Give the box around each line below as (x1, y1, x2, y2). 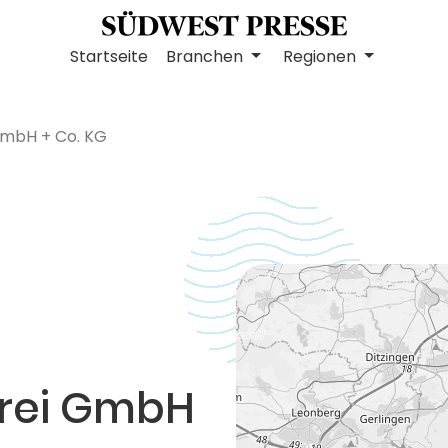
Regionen (283, 45, 361, 69)
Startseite (70, 45, 148, 69)
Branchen (166, 45, 248, 69)
